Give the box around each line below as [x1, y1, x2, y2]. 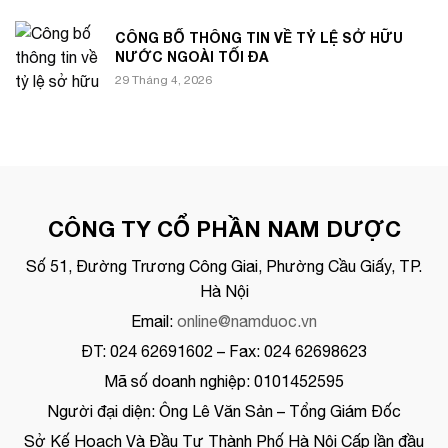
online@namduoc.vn [177, 312, 317, 330]
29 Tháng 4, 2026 [115, 72, 212, 87]
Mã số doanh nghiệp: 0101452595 [104, 372, 344, 390]
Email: [131, 312, 177, 330]
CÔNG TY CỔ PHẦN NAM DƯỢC [47, 216, 401, 242]
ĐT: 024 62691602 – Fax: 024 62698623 [81, 342, 367, 360]
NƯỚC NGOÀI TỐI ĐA [115, 47, 269, 65]
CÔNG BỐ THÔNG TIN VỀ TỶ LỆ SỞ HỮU [115, 28, 403, 46]
